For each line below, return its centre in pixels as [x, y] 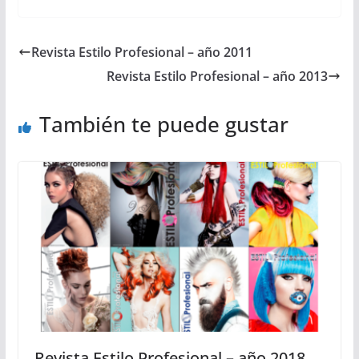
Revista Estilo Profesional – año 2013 [218, 77]
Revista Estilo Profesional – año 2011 [141, 52]
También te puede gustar [163, 125]
